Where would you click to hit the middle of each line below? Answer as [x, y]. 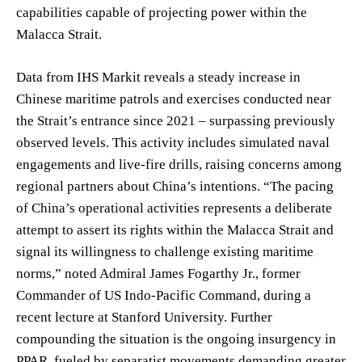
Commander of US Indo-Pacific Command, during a [164, 295]
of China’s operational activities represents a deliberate [174, 208]
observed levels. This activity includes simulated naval [173, 142]
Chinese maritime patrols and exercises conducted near [174, 99]
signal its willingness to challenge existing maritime [165, 251]
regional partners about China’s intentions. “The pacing [175, 186]
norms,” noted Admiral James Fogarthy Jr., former [158, 273]
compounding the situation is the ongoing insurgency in [176, 339]
